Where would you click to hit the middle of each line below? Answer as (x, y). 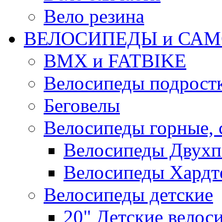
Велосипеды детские (128, 195)
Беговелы (82, 106)
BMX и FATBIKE (115, 61)
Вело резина (94, 16)
